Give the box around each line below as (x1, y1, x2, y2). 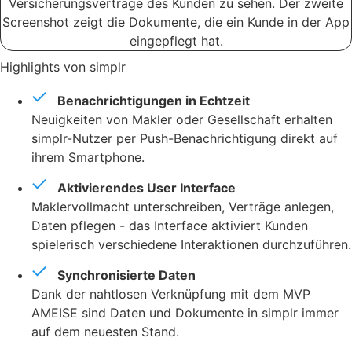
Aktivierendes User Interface (57, 180, 236, 196)
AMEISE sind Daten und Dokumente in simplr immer (31, 305, 339, 321)
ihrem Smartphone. (31, 149, 145, 166)
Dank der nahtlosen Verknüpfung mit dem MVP (31, 286, 310, 302)
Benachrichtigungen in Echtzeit (57, 93, 250, 109)
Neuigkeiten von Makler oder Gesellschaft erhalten (31, 112, 332, 128)
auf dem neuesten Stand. (31, 324, 179, 340)
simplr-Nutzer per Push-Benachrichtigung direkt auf (31, 130, 338, 147)
